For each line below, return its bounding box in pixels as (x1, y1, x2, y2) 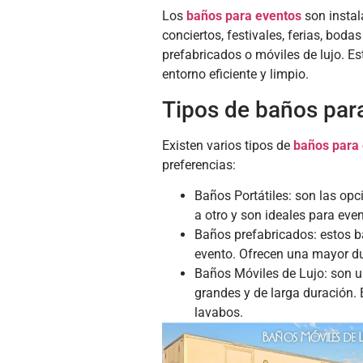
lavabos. (194, 305, 243, 321)
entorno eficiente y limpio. (161, 66, 309, 83)
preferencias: (161, 156, 236, 173)
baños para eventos (186, 8, 301, 24)
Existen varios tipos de (161, 137, 293, 153)
